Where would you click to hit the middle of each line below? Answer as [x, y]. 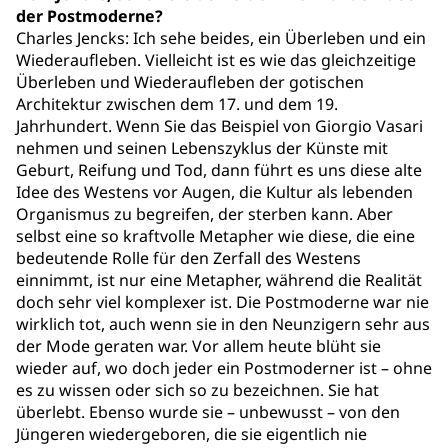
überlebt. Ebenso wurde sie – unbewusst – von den [208, 412]
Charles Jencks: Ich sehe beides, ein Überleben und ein [221, 38]
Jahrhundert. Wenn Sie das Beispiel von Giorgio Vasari [219, 126]
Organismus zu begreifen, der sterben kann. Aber [204, 214]
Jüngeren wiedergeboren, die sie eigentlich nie [191, 434]
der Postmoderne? [89, 16]
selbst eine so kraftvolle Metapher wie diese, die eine [215, 236]
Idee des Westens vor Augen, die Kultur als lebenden [214, 192]
